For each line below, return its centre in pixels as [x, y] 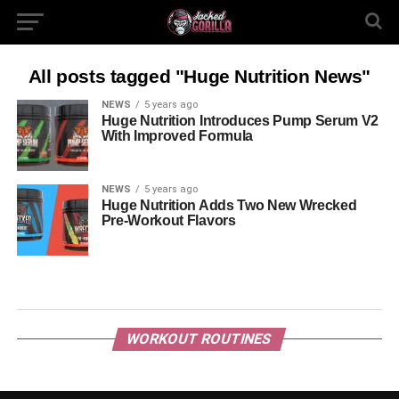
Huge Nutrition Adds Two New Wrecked [229, 205]
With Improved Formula [177, 136]
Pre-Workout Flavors [168, 220]
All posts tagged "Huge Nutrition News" [199, 76]
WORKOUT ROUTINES [200, 339]
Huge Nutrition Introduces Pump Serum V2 [240, 121]
